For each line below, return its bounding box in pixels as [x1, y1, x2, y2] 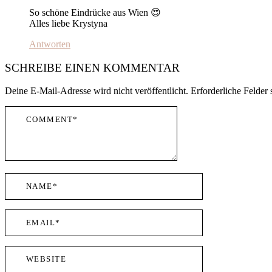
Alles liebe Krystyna [29, 18, 107, 29]
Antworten [29, 38, 70, 49]
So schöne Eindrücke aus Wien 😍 [29, 7, 161, 18]
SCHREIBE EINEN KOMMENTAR [5, 61, 180, 74]
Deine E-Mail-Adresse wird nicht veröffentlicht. [5, 86, 188, 97]
